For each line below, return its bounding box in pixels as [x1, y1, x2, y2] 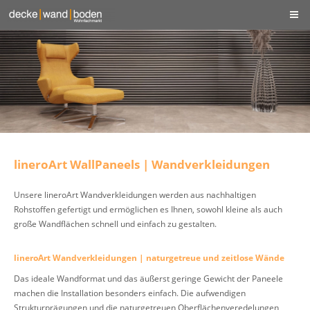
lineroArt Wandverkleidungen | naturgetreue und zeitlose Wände [14, 253, 284, 264]
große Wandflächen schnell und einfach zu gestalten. [14, 218, 217, 230]
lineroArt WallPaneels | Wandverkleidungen [14, 156, 270, 173]
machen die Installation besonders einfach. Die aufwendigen [14, 287, 246, 299]
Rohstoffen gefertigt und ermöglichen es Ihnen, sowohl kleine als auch [14, 203, 282, 215]
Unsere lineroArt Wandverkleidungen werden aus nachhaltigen [14, 189, 256, 201]
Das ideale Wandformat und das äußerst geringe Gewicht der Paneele [14, 273, 283, 284]
